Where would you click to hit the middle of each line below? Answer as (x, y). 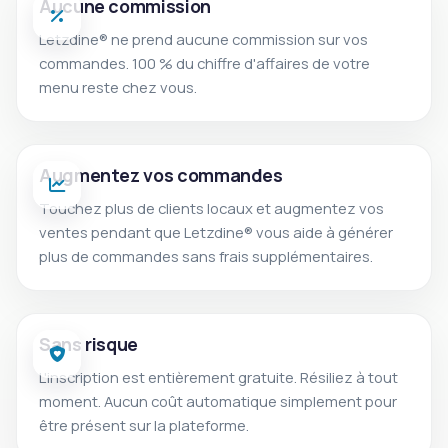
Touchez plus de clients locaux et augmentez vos (211, 208)
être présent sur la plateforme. (144, 425)
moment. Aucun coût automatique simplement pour (218, 401)
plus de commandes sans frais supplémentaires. (206, 256)
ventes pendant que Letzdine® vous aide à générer (216, 232)
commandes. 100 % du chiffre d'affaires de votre (204, 63)
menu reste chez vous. (118, 87)
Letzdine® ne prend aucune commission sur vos (203, 39)
